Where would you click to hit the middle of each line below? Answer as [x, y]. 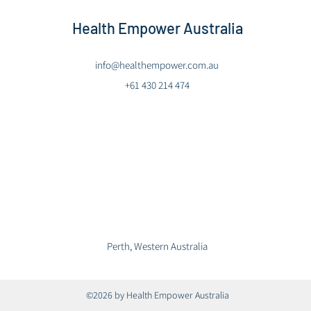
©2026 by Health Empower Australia [158, 295]
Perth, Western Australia [157, 246]
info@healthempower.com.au [157, 65]
